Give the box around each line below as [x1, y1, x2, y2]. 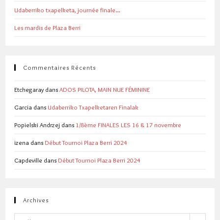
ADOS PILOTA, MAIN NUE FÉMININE [59, 85, 150, 94]
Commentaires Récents [23, 63, 96, 72]
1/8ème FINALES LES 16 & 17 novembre [76, 121, 182, 129]
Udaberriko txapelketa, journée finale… [14, 6, 121, 14]
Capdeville [14, 156, 43, 165]
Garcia [14, 103, 32, 111]
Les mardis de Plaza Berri [14, 24, 81, 32]
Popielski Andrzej [14, 121, 60, 129]
